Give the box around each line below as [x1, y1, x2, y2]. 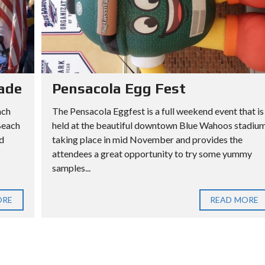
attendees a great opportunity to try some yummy [51, 148, 252, 160]
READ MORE [210, 195, 258, 205]
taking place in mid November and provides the [51, 134, 243, 146]
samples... [51, 162, 91, 174]
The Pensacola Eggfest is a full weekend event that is [51, 105, 264, 117]
